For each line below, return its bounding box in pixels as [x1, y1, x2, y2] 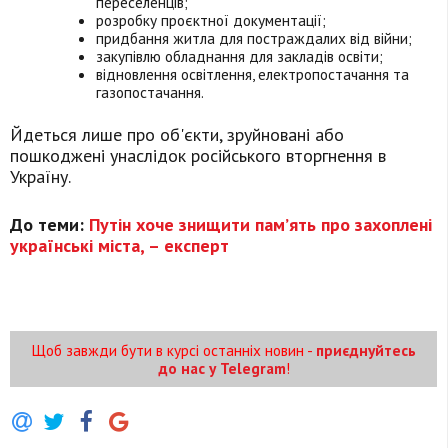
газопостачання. [96, 82, 205, 103]
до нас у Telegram [157, 358, 286, 379]
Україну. [10, 165, 71, 189]
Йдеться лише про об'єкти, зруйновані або [10, 123, 344, 147]
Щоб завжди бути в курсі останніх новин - [31, 340, 316, 361]
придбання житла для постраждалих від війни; [96, 28, 413, 49]
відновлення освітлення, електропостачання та [96, 64, 410, 85]
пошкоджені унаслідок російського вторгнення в [10, 144, 386, 168]
